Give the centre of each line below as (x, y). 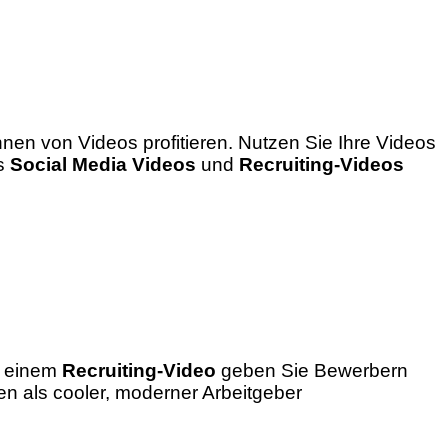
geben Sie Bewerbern (312, 370)
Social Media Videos (103, 165)
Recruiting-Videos (321, 165)
